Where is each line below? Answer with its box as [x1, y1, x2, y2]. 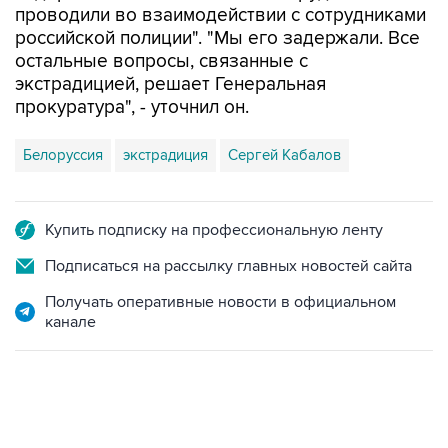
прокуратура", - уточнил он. [15, 96, 249, 119]
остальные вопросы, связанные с [15, 50, 308, 73]
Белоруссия [23, 146, 103, 164]
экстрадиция [123, 146, 208, 164]
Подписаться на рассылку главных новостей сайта [45, 256, 412, 276]
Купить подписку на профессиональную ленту [45, 220, 383, 240]
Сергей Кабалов [228, 146, 341, 164]
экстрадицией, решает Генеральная [15, 73, 326, 96]
